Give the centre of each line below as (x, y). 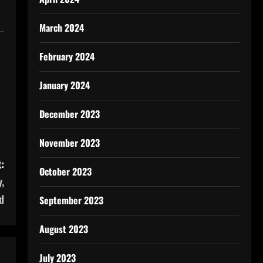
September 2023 (71, 200)
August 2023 (63, 229)
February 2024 (67, 56)
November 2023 (69, 143)
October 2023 (65, 171)
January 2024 (64, 85)
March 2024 (61, 28)
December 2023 (69, 114)
